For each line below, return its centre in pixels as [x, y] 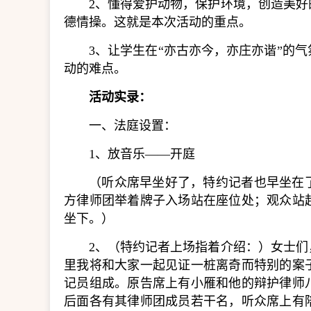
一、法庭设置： [133, 126]
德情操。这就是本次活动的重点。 [158, 22]
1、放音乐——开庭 [142, 154]
